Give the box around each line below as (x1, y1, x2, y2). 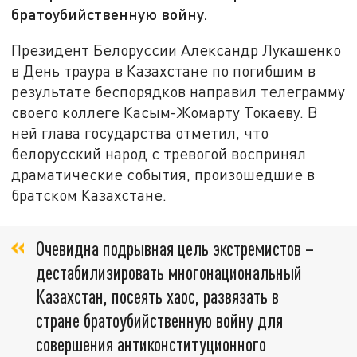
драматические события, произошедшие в (11, 164, 316, 183)
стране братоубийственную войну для (36, 308, 283, 332)
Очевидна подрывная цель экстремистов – (36, 237, 314, 261)
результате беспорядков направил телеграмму (11, 81, 346, 100)
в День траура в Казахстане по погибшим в (11, 61, 316, 80)
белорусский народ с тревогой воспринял (11, 143, 307, 163)
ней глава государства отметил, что (11, 123, 269, 142)
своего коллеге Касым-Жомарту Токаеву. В (11, 102, 319, 121)
